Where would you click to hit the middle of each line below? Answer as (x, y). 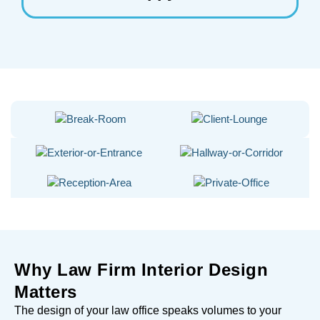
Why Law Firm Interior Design (141, 269)
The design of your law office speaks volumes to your (148, 310)
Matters (46, 291)
